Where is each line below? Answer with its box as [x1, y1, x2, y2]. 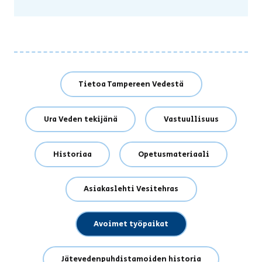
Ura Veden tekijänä [43, 113, 118, 125]
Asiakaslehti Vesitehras [84, 183, 178, 195]
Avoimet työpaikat [94, 218, 168, 230]
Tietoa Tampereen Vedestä [78, 78, 184, 90]
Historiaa [53, 148, 92, 160]
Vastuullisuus [163, 113, 219, 125]
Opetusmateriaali [137, 148, 209, 160]
